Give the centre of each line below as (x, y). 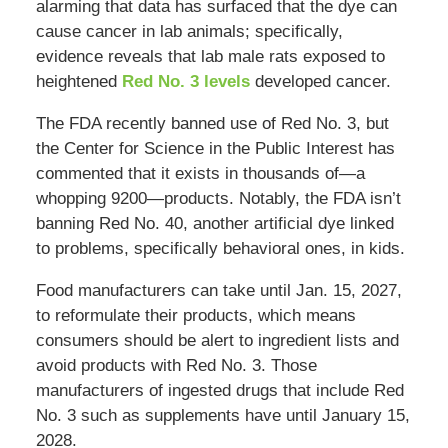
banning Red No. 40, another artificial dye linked (214, 224)
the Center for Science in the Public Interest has (215, 149)
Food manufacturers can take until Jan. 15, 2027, (218, 291)
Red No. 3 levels (185, 82)
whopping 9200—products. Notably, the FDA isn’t (218, 199)
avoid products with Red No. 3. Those (176, 366)
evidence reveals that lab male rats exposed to (210, 57)
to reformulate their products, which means (195, 316)
